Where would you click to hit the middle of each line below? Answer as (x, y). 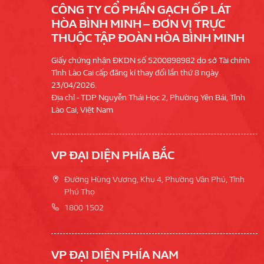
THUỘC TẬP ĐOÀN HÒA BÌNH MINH (148, 38)
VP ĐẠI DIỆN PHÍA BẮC (113, 156)
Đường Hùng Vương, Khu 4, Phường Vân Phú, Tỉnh (154, 180)
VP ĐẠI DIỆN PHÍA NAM (115, 255)
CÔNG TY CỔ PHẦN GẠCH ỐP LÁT (141, 10)
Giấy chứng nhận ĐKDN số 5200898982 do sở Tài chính (151, 61)
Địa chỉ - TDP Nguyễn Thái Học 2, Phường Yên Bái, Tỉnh (148, 98)
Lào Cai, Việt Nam (82, 110)
